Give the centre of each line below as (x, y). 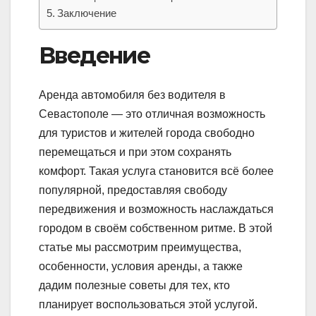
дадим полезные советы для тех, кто (134, 286)
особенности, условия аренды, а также (141, 267)
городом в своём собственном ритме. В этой (156, 229)
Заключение (87, 13)
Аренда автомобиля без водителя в (132, 95)
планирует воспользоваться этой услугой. (148, 305)
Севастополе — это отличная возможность (152, 114)
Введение (95, 55)
